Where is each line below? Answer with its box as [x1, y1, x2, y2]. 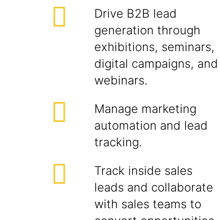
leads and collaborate [94, 180, 213, 194]
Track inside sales [94, 164, 192, 178]
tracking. [94, 135, 142, 149]
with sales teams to [94, 197, 201, 211]
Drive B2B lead [94, 6, 177, 21]
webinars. [94, 73, 147, 87]
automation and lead [94, 118, 208, 133]
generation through [94, 23, 200, 37]
